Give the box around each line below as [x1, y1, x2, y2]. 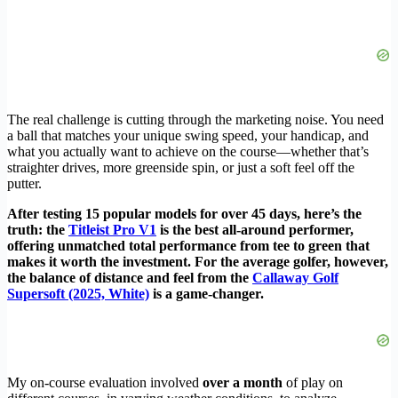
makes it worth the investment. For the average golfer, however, [7, 254, 388, 270]
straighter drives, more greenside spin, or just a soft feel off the [7, 160, 354, 176]
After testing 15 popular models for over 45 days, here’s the [7, 206, 362, 222]
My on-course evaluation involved [7, 375, 203, 391]
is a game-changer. [149, 286, 264, 302]
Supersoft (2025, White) [7, 286, 149, 302]
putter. [7, 176, 42, 192]
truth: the [7, 222, 68, 238]
